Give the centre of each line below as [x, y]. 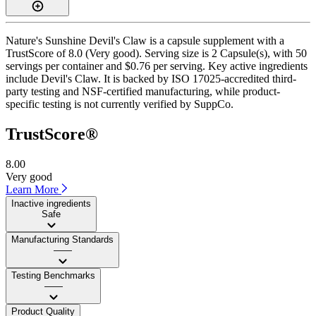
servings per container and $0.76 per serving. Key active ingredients [157, 66]
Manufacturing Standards [62, 239]
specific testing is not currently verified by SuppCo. [120, 104]
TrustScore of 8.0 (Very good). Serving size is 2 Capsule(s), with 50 [156, 53]
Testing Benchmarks [53, 275]
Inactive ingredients [51, 203]
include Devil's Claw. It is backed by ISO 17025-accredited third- [151, 78]
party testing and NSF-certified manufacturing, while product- [143, 91]
